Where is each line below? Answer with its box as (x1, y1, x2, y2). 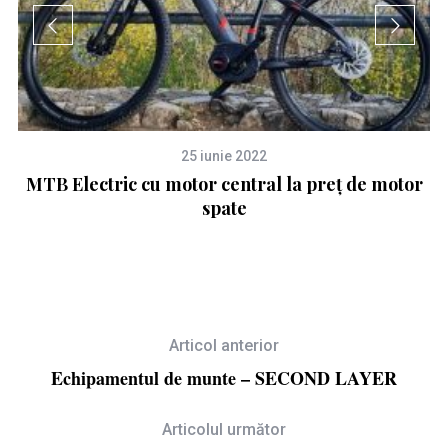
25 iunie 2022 (181, 147, 268, 164)
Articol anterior (169, 336, 279, 356)
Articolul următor (162, 420, 286, 440)
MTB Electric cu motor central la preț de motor (25, 171, 423, 196)
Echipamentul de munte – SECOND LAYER (51, 365, 397, 392)
